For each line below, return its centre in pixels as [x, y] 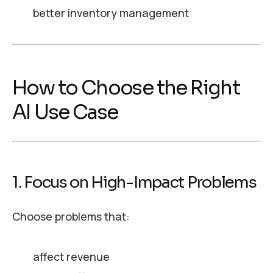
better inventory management [111, 13]
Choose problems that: [71, 216]
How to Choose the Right [126, 88]
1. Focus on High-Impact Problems [134, 182]
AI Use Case [65, 112]
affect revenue [71, 257]
